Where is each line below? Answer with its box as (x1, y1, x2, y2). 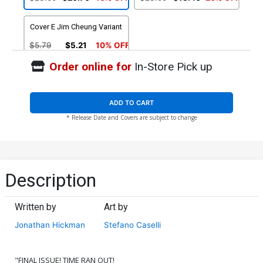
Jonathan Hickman (15, 220, 85, 230)
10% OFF (95, 40, 130, 50)
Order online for (49, 60, 131, 74)
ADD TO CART (109, 99, 154, 107)
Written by (15, 201, 56, 213)
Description (5, 168, 96, 191)
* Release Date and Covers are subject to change (66, 113, 197, 122)
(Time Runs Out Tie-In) (140, 1, 215, 11)
